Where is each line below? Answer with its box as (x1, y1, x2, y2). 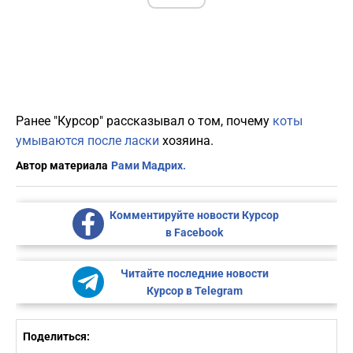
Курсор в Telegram (146, 284, 243, 298)
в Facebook (165, 226, 223, 240)
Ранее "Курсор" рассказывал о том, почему (16, 113, 273, 129)
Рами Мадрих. (111, 159, 186, 173)
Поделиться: (23, 330, 90, 344)
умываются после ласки (16, 133, 159, 149)
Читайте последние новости (120, 267, 269, 281)
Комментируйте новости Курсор (110, 209, 279, 222)
